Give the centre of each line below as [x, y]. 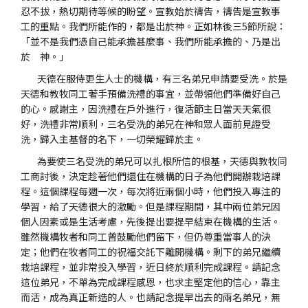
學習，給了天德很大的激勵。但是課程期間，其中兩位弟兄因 [151, 206]
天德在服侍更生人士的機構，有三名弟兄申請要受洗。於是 [154, 78]
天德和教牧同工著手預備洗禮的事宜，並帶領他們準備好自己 [151, 93]
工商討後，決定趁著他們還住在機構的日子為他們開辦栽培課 [151, 176]
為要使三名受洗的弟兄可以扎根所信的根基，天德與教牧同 [154, 161]
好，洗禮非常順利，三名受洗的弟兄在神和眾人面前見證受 [146, 124]
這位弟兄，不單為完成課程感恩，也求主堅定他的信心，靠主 [151, 282]
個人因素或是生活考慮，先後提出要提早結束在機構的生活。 [151, 221]
